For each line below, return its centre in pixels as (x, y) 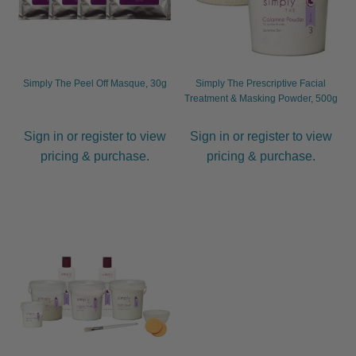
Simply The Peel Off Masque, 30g (95, 84)
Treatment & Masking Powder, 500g (261, 99)
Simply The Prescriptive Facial (261, 84)
